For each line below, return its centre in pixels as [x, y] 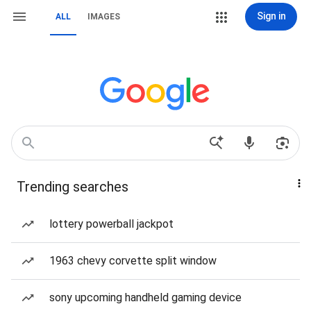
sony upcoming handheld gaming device [145, 297]
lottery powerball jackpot [111, 224]
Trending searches [73, 187]
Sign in [271, 16]
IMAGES [104, 17]
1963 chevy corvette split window [133, 261]
